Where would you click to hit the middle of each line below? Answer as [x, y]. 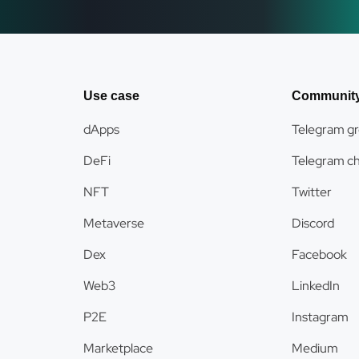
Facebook [319, 254]
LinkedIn [316, 286]
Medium [315, 348]
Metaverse [114, 223]
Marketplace [118, 348]
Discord [313, 223]
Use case [111, 96]
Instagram [320, 317]
